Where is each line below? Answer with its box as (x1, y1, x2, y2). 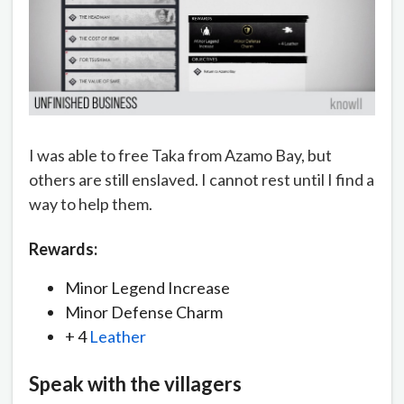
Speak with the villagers (29, 372, 242, 397)
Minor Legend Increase (65, 278, 230, 298)
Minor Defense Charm (65, 302, 223, 323)
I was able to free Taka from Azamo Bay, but (29, 145, 332, 166)
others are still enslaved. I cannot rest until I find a (29, 170, 374, 190)
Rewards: (29, 239, 97, 260)
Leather (89, 326, 146, 347)
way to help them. (29, 194, 152, 215)
